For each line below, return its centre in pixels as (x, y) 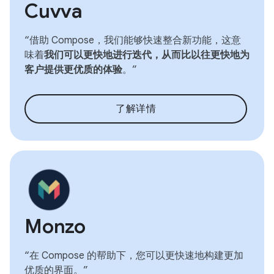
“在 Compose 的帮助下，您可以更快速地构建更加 (134, 256)
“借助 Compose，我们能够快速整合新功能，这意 (133, 40)
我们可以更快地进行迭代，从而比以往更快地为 (147, 55)
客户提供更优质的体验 (73, 70)
